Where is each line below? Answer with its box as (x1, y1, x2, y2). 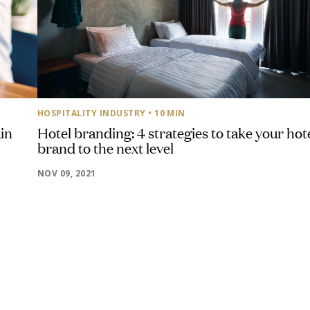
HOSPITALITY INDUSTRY (37, 107, 146, 119)
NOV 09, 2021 (37, 167, 96, 179)
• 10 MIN (148, 107, 185, 119)
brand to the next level (37, 138, 174, 157)
